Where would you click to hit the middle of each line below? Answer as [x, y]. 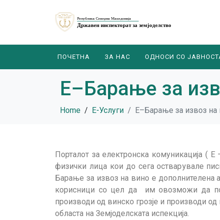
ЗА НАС [117, 56]
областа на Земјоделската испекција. [122, 213]
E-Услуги [108, 110]
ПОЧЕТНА [74, 56]
